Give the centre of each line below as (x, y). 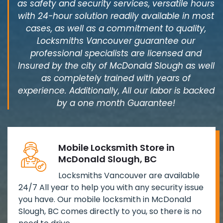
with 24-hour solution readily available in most (116, 16)
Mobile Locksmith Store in (116, 148)
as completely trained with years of (116, 78)
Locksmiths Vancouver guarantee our (116, 41)
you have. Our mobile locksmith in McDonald (105, 200)
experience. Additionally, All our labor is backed (116, 91)
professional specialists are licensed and (116, 54)
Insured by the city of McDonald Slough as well (116, 66)
